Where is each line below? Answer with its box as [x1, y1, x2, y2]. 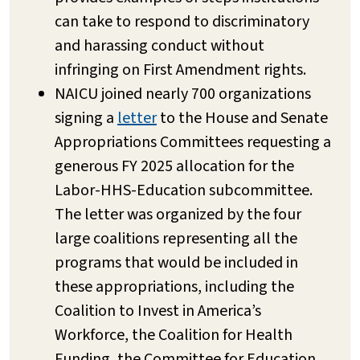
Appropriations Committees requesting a [55, 130, 331, 153]
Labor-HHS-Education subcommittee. [55, 178, 313, 202]
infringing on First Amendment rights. [55, 58, 309, 81]
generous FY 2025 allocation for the [55, 154, 294, 178]
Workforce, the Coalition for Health [55, 323, 292, 346]
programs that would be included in [55, 251, 298, 274]
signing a [55, 106, 117, 129]
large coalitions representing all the [55, 227, 297, 250]
